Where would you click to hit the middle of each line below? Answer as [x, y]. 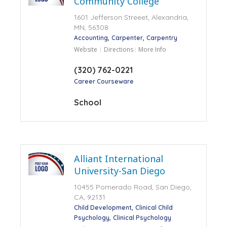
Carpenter [127, 37]
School [87, 102]
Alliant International [118, 158]
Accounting [91, 37]
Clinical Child [154, 207]
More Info [152, 49]
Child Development [103, 207]
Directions [118, 49]
